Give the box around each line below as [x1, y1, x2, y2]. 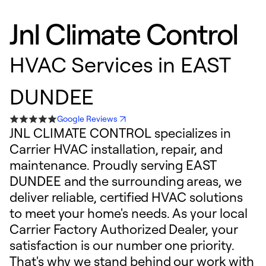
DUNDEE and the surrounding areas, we [9, 173, 242, 189]
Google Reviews [57, 113, 118, 123]
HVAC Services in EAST [9, 50, 231, 78]
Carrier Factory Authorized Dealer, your [9, 221, 238, 237]
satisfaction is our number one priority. [9, 237, 235, 253]
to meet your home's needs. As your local [9, 205, 248, 221]
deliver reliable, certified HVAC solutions [9, 189, 243, 205]
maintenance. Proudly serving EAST [9, 157, 217, 173]
